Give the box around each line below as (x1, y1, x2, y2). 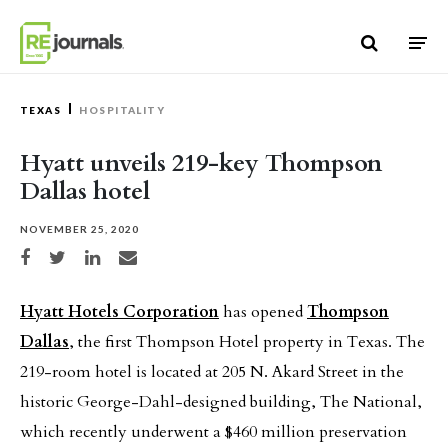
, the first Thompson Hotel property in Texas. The (69, 331, 425, 353)
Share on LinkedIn (84, 249, 158, 260)
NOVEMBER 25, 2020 (20, 223, 139, 235)
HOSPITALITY (79, 104, 166, 116)
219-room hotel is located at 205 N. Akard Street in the (20, 361, 404, 383)
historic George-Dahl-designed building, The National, (20, 391, 422, 413)
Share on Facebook (19, 249, 95, 260)
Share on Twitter (48, 249, 117, 260)
